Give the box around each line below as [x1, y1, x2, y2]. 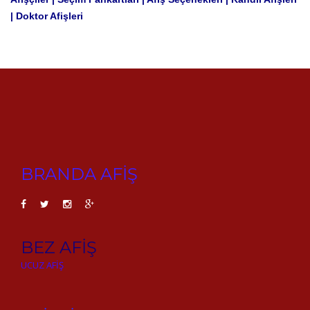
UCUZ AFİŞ [21, 258, 64, 271]
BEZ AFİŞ [21, 237, 97, 257]
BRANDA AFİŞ [21, 163, 138, 184]
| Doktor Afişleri [10, 10, 83, 21]
